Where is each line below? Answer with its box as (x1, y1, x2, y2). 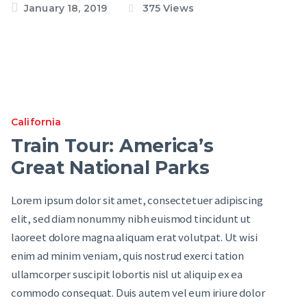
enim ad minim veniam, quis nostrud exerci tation (11, 248, 244, 263)
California (11, 116, 62, 129)
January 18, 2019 (24, 2, 108, 15)
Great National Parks (11, 156, 210, 179)
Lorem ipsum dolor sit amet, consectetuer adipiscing (11, 193, 263, 208)
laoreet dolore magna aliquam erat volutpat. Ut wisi (11, 230, 258, 245)
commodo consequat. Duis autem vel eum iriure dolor (11, 285, 265, 300)
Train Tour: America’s (11, 134, 214, 157)
